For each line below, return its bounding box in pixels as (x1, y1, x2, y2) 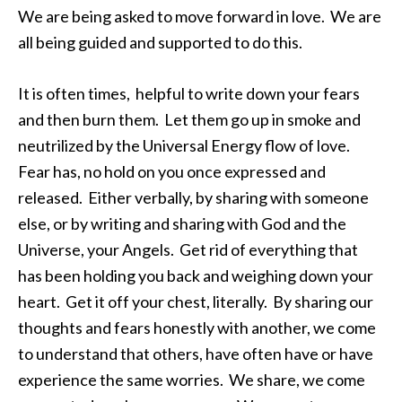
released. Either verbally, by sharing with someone (18, 188, 369, 207)
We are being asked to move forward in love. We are (18, 6, 381, 26)
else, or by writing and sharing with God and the (18, 214, 346, 233)
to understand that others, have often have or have (18, 344, 373, 363)
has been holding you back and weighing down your (18, 266, 373, 285)
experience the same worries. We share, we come (18, 370, 365, 389)
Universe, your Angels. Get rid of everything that (18, 240, 358, 259)
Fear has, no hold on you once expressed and (18, 162, 326, 181)
